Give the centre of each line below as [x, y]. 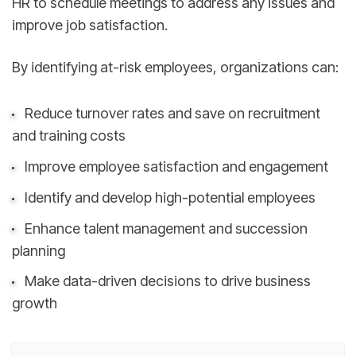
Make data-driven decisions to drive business [167, 281]
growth [35, 304]
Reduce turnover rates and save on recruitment [172, 114]
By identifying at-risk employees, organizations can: [175, 67]
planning [39, 250]
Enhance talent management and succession [166, 228]
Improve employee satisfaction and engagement [176, 167]
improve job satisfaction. [90, 25]
